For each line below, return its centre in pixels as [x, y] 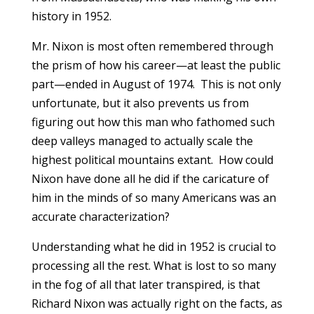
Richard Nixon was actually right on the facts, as [157, 304]
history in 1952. [71, 16]
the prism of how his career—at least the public [156, 66]
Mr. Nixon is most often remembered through [152, 47]
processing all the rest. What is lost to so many [153, 266]
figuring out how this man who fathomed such [153, 122]
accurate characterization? [100, 217]
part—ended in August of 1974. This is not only [156, 84]
